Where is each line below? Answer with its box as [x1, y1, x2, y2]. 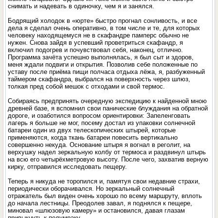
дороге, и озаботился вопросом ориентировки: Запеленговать [8, 112, 191, 119]
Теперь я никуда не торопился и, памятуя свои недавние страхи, [8, 178, 200, 185]
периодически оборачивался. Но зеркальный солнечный [8, 185, 175, 192]
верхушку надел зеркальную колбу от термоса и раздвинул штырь [8, 148, 206, 156]
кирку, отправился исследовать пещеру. [8, 163, 127, 170]
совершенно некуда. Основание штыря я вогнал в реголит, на [8, 141, 191, 148]
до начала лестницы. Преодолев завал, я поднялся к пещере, [8, 200, 193, 207]
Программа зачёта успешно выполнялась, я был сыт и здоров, [8, 54, 194, 61]
